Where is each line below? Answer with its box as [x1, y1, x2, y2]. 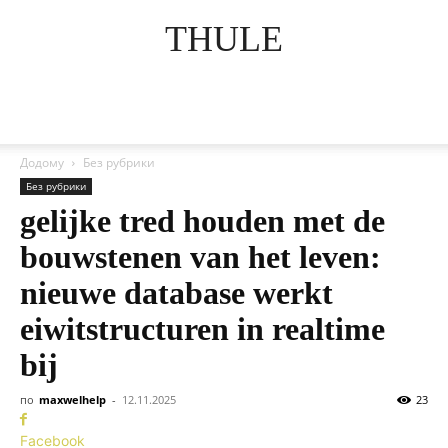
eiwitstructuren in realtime [20, 311, 385, 347]
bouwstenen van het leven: [20, 239, 381, 275]
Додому [20, 154, 64, 171]
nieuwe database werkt [20, 275, 333, 311]
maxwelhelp [39, 392, 106, 407]
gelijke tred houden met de [20, 203, 385, 239]
